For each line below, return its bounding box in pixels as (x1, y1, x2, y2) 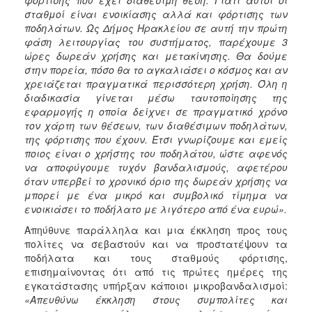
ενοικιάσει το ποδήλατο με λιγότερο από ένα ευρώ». (24, 201, 287, 216)
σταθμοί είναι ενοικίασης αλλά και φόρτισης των (24, 6, 288, 21)
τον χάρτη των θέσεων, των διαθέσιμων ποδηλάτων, (24, 118, 288, 132)
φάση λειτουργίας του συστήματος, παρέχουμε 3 (24, 34, 288, 49)
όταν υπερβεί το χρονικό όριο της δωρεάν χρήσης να (24, 173, 288, 188)
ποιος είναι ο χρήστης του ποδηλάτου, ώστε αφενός (24, 146, 288, 160)
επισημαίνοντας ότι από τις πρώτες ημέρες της (24, 264, 288, 279)
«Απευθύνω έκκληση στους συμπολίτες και (24, 292, 288, 306)
